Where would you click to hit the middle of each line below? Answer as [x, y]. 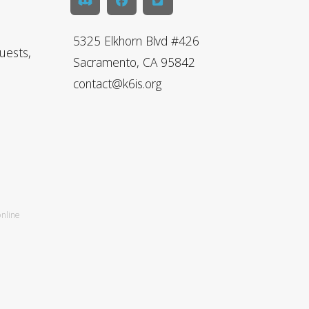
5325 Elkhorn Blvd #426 [136, 41]
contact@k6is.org [117, 84]
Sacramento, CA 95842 [134, 62]
